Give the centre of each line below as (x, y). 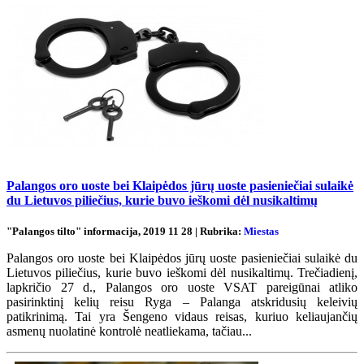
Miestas (261, 232)
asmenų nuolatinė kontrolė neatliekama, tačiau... (129, 331)
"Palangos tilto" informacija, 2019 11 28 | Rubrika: (125, 232)
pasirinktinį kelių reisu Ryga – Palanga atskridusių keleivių (182, 302)
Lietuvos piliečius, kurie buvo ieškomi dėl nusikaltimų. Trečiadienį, (182, 273)
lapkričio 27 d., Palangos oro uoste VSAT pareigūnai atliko (182, 288)
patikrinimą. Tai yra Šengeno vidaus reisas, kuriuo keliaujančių (182, 317)
